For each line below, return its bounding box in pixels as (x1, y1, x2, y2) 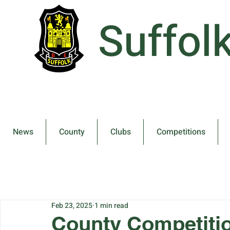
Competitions (156, 126, 205, 138)
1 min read (94, 200, 128, 211)
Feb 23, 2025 (51, 200, 92, 211)
